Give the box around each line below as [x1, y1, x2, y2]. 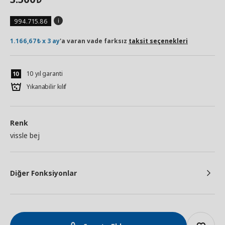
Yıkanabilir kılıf [27, 82, 67, 91]
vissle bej [10, 131, 40, 140]
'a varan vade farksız [60, 37, 129, 45]
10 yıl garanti [27, 69, 63, 78]
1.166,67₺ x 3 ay [10, 37, 60, 45]
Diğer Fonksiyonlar [10, 168, 77, 178]
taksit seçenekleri [129, 37, 188, 45]
